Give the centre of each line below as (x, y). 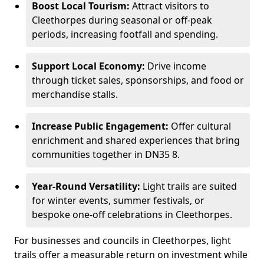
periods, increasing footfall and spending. (125, 34)
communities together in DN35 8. (106, 154)
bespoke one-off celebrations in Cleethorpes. (132, 214)
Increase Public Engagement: (100, 126)
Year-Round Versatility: (86, 186)
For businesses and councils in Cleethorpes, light (123, 240)
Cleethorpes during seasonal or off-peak (122, 20)
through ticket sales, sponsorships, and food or (138, 80)
